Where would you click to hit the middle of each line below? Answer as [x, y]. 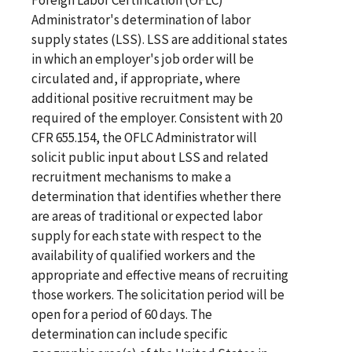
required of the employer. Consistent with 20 [157, 117]
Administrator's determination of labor [141, 19]
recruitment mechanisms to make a [131, 176]
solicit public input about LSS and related [150, 157]
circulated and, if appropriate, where [136, 78]
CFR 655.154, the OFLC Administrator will [144, 137]
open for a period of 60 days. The [122, 314]
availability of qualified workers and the [143, 255]
